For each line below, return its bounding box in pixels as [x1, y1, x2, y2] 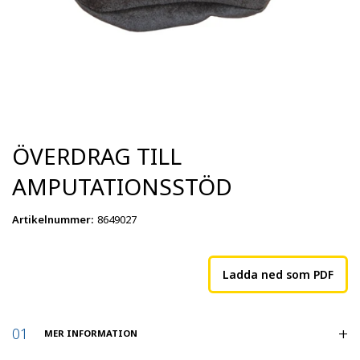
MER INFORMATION [44, 326, 137, 339]
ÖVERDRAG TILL [12, 140, 182, 171]
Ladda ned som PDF [223, 266, 333, 282]
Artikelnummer [12, 211, 91, 227]
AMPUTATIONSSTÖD [12, 170, 232, 202]
